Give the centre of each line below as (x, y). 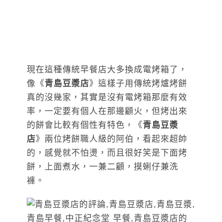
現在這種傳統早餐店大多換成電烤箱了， (107, 69)
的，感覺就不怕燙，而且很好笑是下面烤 (107, 153)
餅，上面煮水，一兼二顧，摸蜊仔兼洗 (103, 166)
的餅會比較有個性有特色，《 (85, 125)
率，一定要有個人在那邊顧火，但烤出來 (107, 111)
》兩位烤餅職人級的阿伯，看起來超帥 (111, 139)
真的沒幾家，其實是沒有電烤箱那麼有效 (107, 97)
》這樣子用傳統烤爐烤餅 (138, 83)
